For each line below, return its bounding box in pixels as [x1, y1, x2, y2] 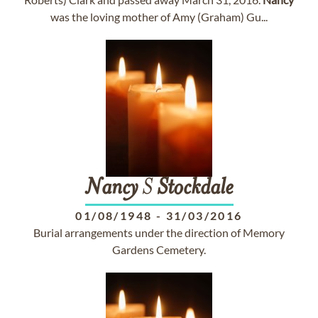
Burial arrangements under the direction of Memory [33, 226, 285, 239]
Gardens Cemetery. [112, 243, 206, 256]
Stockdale [156, 177, 234, 200]
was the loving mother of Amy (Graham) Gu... [50, 10, 268, 23]
